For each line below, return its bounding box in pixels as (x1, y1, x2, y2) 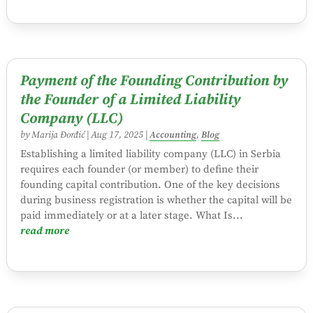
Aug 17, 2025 (90, 129, 143, 142)
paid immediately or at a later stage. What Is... (20, 209, 243, 223)
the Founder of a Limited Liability (20, 91, 240, 110)
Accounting (149, 129, 196, 141)
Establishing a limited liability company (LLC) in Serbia (20, 147, 281, 161)
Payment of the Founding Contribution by (20, 72, 288, 91)
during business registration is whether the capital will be (20, 194, 292, 208)
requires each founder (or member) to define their (20, 163, 259, 177)
